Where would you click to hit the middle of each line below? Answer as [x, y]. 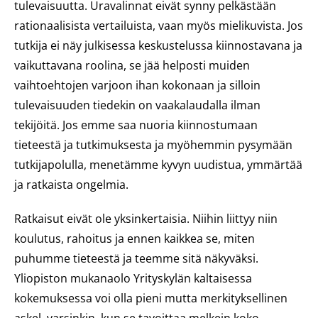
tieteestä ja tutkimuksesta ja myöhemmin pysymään [153, 145]
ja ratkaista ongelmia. [71, 185]
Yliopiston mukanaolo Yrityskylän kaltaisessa [133, 278]
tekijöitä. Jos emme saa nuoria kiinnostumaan [136, 125]
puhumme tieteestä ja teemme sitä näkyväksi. [136, 258]
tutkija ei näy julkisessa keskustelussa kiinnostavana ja [158, 45]
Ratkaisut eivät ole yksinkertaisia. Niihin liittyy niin [146, 219]
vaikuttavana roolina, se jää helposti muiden [132, 65]
